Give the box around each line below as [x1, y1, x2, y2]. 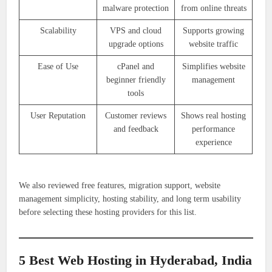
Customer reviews [105, 111, 167, 121]
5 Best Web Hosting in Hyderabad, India [19, 253, 253, 268]
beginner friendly [106, 75, 166, 85]
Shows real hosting [181, 111, 246, 121]
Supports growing [183, 26, 245, 36]
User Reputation [30, 111, 86, 121]
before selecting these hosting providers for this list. [19, 208, 197, 217]
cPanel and [117, 62, 155, 72]
